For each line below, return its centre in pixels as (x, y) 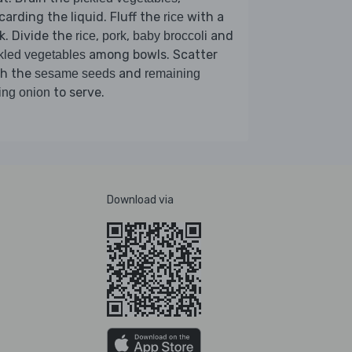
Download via (140, 200)
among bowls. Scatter (152, 54)
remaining (172, 73)
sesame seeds (75, 73)
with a (204, 16)
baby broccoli (170, 35)
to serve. (77, 92)
